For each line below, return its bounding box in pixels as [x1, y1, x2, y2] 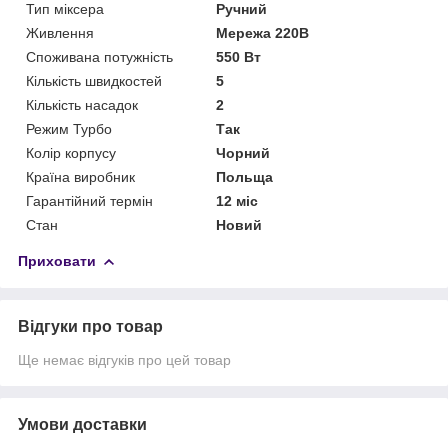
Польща [216, 169, 274, 186]
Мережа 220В [216, 25, 310, 42]
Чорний [216, 145, 271, 162]
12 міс [216, 193, 259, 210]
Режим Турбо [26, 121, 112, 138]
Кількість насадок [26, 97, 138, 114]
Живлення [26, 25, 94, 42]
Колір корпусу [26, 145, 116, 162]
